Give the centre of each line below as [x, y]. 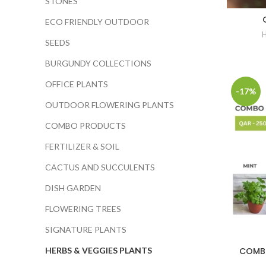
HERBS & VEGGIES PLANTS [99, 250]
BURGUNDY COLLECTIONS [98, 63]
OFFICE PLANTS [77, 84]
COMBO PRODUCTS [85, 126]
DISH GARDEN [73, 188]
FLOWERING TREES [83, 209]
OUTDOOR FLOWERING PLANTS [110, 105]
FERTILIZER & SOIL [82, 146]
